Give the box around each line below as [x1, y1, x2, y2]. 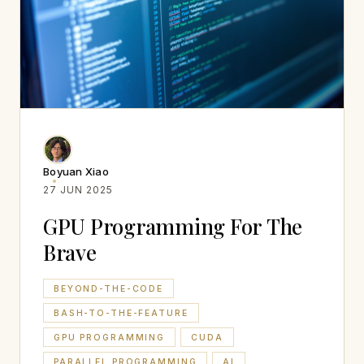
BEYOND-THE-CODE [54, 283, 164, 294]
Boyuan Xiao [43, 165, 109, 178]
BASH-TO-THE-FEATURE [54, 307, 188, 318]
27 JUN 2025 [43, 184, 113, 196]
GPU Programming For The [43, 212, 303, 240]
